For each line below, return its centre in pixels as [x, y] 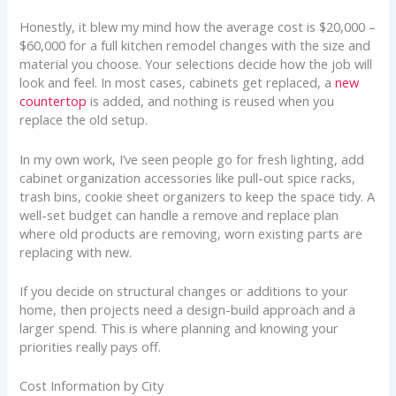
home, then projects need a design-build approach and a [188, 309]
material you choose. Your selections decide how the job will [196, 64]
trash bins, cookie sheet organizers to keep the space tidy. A [198, 196]
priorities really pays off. [91, 346]
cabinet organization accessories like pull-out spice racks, [188, 177]
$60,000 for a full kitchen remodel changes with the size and [195, 46]
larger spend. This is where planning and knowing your [179, 327]
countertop [53, 101]
